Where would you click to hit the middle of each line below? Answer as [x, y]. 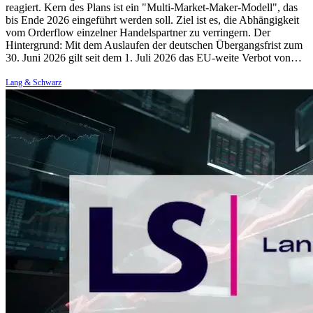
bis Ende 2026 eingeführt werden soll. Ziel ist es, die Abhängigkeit [152, 20]
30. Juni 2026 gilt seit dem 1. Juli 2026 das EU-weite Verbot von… [154, 57]
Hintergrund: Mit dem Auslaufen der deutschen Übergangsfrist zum [154, 45]
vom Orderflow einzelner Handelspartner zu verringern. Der [138, 32]
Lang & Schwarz [34, 82]
